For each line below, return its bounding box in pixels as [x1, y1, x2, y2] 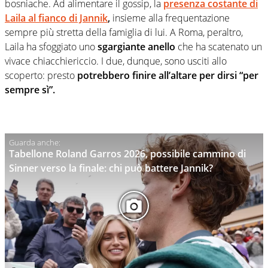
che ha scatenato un [175, 39, 262, 53]
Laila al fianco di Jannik [5, 11, 108, 25]
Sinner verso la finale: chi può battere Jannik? [9, 161, 213, 175]
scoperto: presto [5, 68, 77, 82]
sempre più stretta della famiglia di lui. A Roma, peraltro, [5, 25, 243, 39]
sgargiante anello [98, 39, 175, 53]
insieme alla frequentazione [110, 11, 230, 25]
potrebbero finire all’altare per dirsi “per [77, 68, 258, 82]
